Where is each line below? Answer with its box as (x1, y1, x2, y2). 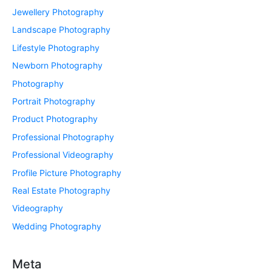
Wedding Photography (12, 220, 101, 231)
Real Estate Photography (12, 185, 110, 195)
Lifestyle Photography (12, 42, 100, 53)
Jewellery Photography (12, 6, 104, 17)
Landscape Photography (12, 24, 110, 35)
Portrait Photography (12, 95, 95, 106)
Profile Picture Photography (12, 167, 121, 178)
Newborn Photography (12, 60, 103, 71)
